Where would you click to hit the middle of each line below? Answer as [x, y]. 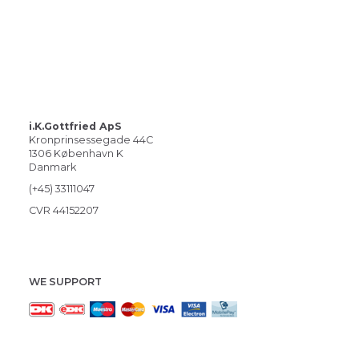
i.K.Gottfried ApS [75, 126]
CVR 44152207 [64, 210]
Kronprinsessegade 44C [91, 140]
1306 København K [76, 153]
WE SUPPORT [65, 282]
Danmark [52, 167]
